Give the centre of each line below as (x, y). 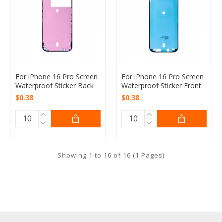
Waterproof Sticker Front (161, 85)
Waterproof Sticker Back (55, 85)
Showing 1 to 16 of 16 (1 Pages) (111, 155)
